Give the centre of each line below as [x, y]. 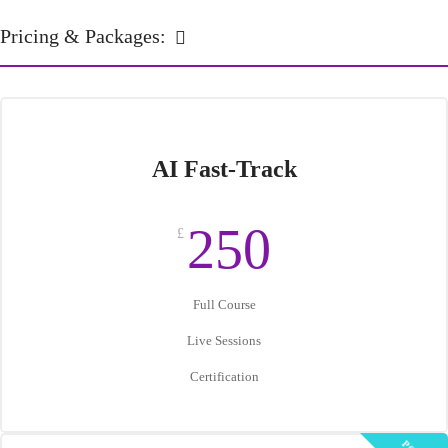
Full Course [224, 304]
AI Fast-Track [224, 169]
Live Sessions [224, 340]
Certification [224, 376]
